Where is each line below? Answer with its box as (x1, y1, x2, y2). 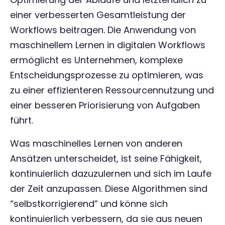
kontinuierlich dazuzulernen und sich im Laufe (10, 167, 211, 180)
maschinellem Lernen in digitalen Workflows (10, 39, 205, 51)
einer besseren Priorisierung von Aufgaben (10, 99, 200, 111)
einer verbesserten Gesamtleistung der (10, 9, 186, 21)
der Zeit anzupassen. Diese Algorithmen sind (10, 182, 207, 195)
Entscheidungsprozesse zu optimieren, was (10, 69, 203, 81)
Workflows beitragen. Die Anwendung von (10, 24, 196, 36)
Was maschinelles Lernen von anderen (10, 137, 182, 150)
